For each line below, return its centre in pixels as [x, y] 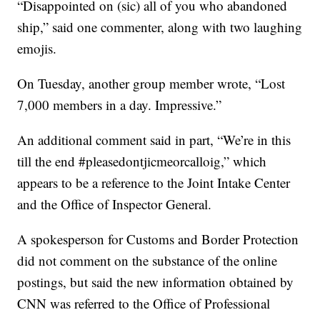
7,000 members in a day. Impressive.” [120, 105]
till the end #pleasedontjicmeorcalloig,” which [142, 161]
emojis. [37, 48]
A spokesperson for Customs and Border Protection [158, 239]
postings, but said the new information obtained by [156, 282]
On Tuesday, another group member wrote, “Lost [151, 83]
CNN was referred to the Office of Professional [144, 303]
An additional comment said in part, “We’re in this [154, 140]
